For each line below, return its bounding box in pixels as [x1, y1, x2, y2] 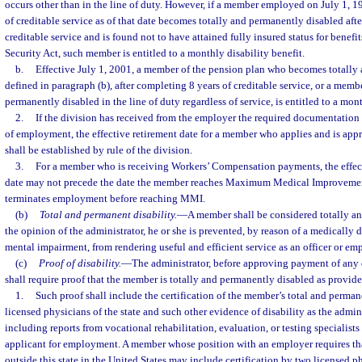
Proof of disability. [38, 257, 121, 269]
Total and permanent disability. [39, 208, 177, 221]
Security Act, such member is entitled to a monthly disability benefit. [5, 47, 305, 59]
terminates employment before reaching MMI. [5, 192, 205, 204]
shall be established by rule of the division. [5, 144, 192, 156]
